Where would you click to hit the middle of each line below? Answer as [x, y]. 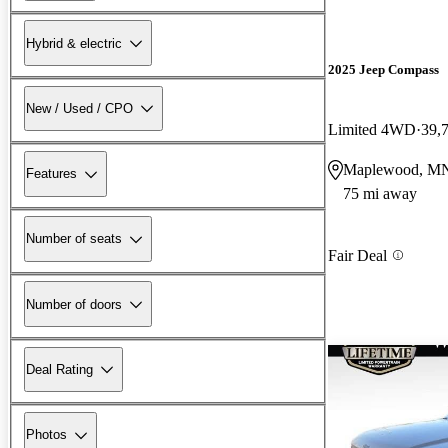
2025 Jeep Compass [383, 70]
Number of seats [74, 239]
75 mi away [380, 193]
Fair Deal [357, 255]
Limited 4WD [372, 129]
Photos [46, 435]
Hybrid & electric [74, 43]
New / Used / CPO [79, 108]
